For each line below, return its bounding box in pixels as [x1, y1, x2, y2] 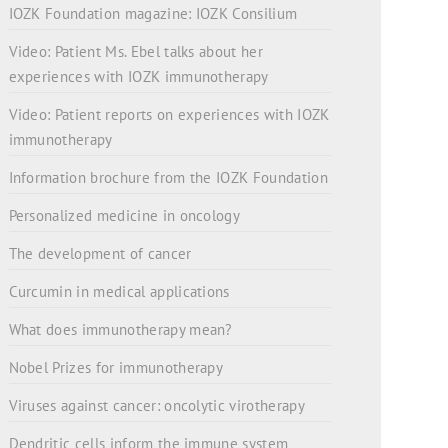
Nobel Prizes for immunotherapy [8, 358, 224, 377]
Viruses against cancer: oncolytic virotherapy [8, 396, 305, 415]
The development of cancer [8, 244, 192, 263]
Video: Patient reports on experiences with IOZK [8, 105, 330, 124]
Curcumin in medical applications [8, 282, 230, 301]
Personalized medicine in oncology [8, 206, 241, 225]
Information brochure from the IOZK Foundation [8, 168, 328, 187]
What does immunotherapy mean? [8, 320, 233, 339]
